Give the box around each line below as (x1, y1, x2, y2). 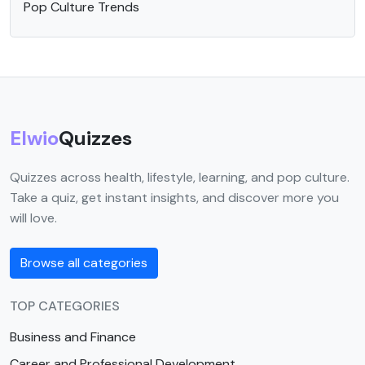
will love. (10, 209, 57, 226)
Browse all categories (20, 254, 147, 271)
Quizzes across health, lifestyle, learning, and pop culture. (10, 169, 350, 186)
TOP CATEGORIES (10, 297, 120, 314)
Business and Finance (10, 328, 136, 345)
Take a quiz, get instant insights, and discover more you (10, 189, 339, 206)
